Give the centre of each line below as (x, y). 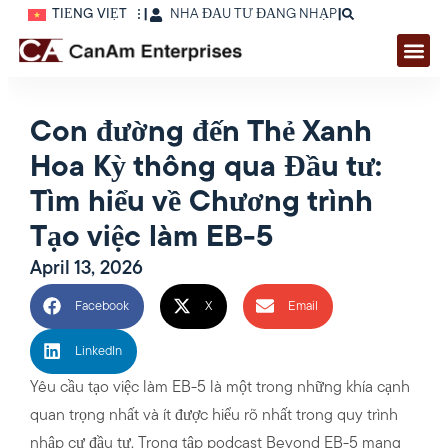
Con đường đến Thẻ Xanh (200, 133)
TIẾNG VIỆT (89, 14)
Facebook (101, 306)
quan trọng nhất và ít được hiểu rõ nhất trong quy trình (213, 415)
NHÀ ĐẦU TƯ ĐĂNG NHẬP (254, 14)
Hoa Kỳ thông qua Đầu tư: (205, 168)
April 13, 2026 (86, 269)
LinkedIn (98, 351)
